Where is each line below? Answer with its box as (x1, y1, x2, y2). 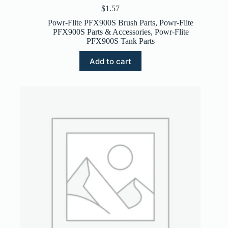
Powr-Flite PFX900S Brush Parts (48, 18, 156, 27)
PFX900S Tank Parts (87, 37, 155, 46)
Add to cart (90, 56, 132, 66)
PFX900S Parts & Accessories (52, 27, 151, 37)
